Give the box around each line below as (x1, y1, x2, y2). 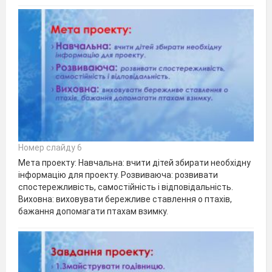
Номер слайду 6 (18, 142, 82, 152)
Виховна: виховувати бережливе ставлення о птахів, (18, 194, 232, 204)
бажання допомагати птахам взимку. (18, 206, 168, 216)
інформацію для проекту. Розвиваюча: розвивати (18, 169, 218, 180)
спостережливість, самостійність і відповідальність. (18, 182, 233, 192)
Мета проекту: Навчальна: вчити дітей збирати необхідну (18, 157, 251, 168)
